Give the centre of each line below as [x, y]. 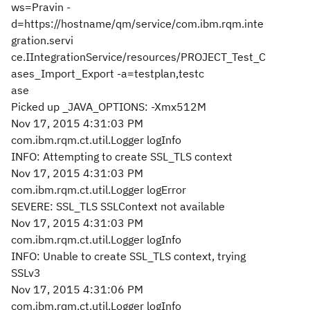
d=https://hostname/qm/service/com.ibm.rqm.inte [137, 24]
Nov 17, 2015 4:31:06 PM [77, 289]
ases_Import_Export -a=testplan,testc [108, 73]
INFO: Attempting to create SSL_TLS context [122, 156]
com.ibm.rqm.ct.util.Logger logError [99, 190]
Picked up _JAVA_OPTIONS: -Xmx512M [109, 107]
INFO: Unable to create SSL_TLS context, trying [128, 256]
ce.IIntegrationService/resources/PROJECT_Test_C [138, 57]
